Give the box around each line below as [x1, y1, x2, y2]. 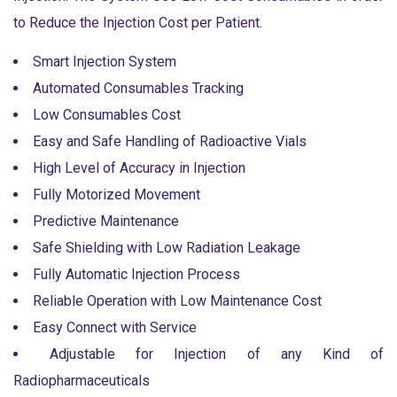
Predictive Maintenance [33, 213, 179, 230]
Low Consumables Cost [33, 106, 181, 124]
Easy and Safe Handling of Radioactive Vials [33, 133, 307, 151]
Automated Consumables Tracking [33, 80, 244, 97]
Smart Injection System [33, 53, 176, 71]
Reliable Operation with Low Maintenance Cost [33, 292, 322, 310]
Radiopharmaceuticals [13, 372, 150, 390]
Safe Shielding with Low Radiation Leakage [33, 239, 300, 257]
